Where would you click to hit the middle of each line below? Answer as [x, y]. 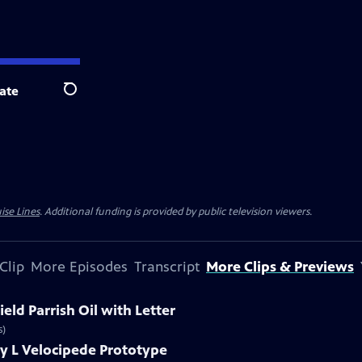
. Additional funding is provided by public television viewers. [176, 212]
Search [83, 98]
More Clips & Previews [280, 267]
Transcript [167, 267]
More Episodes [79, 267]
